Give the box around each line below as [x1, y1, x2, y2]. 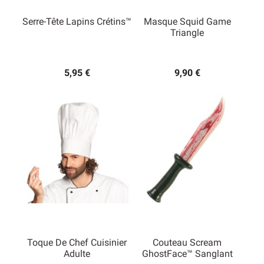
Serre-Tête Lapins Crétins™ [22, 16, 131, 28]
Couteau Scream [153, 237, 222, 249]
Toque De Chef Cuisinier [27, 237, 127, 249]
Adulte [64, 248, 90, 260]
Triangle [170, 27, 204, 39]
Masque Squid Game [143, 16, 231, 28]
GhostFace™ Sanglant [141, 248, 233, 260]
